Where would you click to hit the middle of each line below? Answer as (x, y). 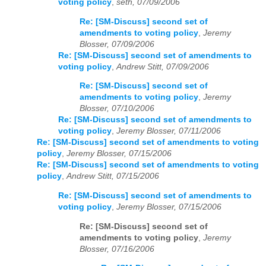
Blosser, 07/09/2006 (117, 44)
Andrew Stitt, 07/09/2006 (163, 66)
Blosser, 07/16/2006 (117, 249)
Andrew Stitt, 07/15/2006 (113, 176)
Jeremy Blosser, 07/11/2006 (169, 131)
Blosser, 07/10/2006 (117, 109)
